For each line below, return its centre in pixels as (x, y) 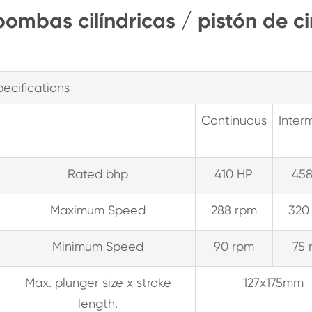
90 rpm (234, 246)
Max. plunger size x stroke (98, 282)
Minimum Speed (98, 246)
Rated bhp (98, 174)
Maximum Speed (98, 210)
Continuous (234, 120)
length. (98, 303)
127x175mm (273, 282)
